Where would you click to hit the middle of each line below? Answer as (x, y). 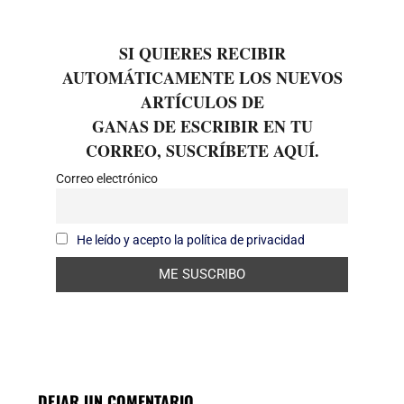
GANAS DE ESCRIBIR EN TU (202, 126)
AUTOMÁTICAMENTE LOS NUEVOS (202, 77)
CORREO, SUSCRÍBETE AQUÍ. (202, 150)
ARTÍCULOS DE (202, 101)
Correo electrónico (107, 178)
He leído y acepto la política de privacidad (191, 240)
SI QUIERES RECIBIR (202, 53)
